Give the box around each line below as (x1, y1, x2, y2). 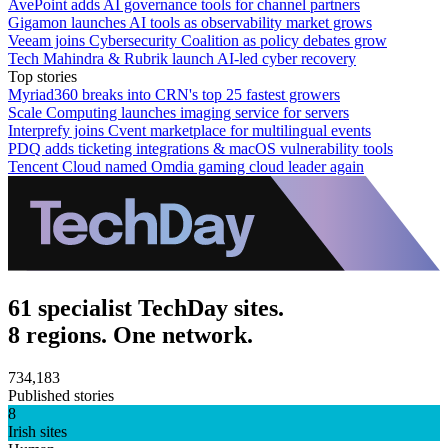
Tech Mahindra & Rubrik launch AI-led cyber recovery (8, 49, 356, 67)
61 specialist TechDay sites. (8, 294, 284, 321)
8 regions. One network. (8, 321, 253, 348)
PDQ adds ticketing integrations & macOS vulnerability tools (8, 139, 393, 157)
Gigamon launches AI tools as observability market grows (8, 13, 372, 31)
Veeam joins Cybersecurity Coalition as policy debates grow (8, 31, 387, 49)
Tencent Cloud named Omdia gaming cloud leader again (8, 157, 364, 175)
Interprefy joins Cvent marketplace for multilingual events (8, 121, 371, 139)
